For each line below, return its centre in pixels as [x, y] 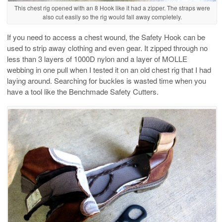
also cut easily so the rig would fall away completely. [112, 16]
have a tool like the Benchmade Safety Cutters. [83, 91]
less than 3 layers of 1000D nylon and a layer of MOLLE [97, 58]
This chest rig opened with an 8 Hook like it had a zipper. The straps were [112, 7]
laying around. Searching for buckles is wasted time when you [107, 80]
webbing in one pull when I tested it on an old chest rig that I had [109, 69]
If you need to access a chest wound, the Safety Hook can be [106, 37]
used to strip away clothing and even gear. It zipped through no [107, 48]
